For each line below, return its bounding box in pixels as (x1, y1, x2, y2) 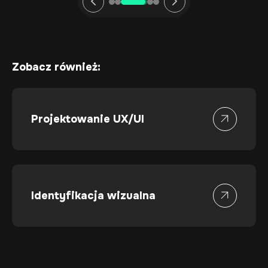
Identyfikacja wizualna (31, 188, 156, 202)
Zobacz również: (12, 60, 100, 74)
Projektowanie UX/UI (31, 112, 144, 126)
